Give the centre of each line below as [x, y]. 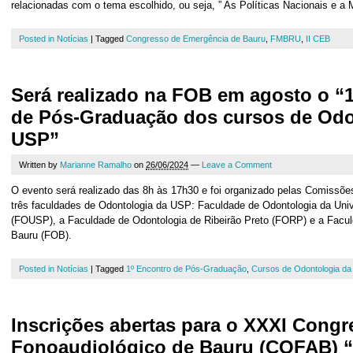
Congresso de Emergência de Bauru [196, 39]
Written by [39, 165]
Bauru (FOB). [41, 235]
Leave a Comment [237, 165]
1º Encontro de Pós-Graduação [186, 269]
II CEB [318, 39]
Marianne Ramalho [96, 165]
